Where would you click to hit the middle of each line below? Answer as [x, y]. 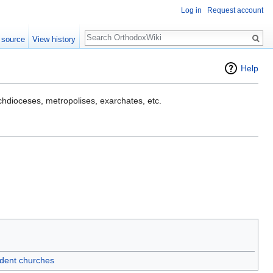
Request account [235, 11]
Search [105, 31]
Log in [191, 11]
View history [54, 39]
